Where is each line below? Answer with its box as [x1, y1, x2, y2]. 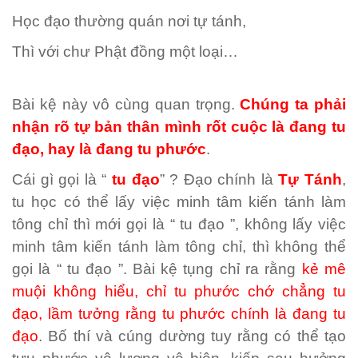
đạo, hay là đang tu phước [12, 141, 206, 157]
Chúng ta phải [240, 96, 347, 113]
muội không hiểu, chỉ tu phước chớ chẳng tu [12, 283, 346, 300]
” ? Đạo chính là [159, 171, 279, 188]
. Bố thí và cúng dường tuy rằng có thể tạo [38, 328, 346, 344]
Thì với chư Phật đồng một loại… [12, 43, 238, 60]
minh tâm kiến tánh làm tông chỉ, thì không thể [12, 238, 346, 255]
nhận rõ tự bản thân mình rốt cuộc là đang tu [12, 118, 346, 135]
